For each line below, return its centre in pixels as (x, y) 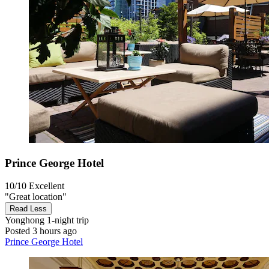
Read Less (28, 209)
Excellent (47, 186)
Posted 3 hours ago (41, 231)
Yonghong (25, 220)
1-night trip (67, 220)
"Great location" (36, 197)
